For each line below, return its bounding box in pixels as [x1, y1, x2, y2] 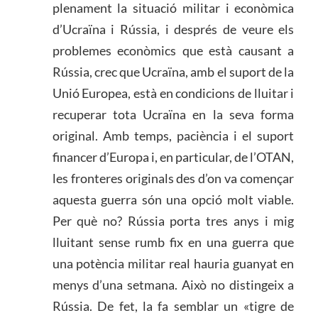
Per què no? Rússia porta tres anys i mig [52, 213, 295, 229]
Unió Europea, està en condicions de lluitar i [52, 85, 295, 102]
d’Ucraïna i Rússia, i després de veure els [52, 21, 295, 38]
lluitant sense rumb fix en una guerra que [52, 234, 295, 251]
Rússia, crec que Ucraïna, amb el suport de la [52, 64, 295, 80]
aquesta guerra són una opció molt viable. [52, 192, 295, 208]
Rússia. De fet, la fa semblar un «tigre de [52, 298, 295, 314]
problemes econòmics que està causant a [52, 43, 295, 59]
